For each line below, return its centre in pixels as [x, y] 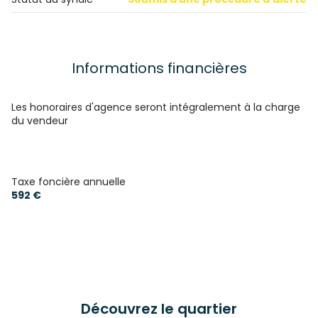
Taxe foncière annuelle [68, 182]
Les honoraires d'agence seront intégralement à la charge [156, 107]
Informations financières [159, 68]
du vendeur [40, 121]
